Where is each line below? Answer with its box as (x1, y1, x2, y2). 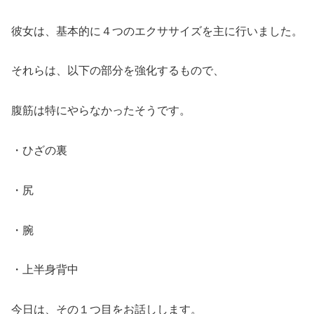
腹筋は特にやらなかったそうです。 (11, 104, 191, 117)
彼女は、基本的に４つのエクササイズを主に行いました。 (11, 25, 303, 37)
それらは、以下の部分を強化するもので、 (11, 64, 224, 77)
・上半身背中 (11, 264, 78, 276)
